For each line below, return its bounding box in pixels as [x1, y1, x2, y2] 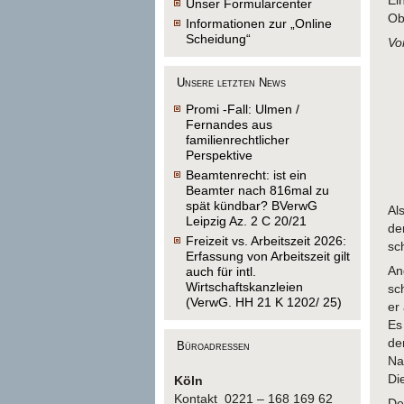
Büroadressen [177, 339, 250, 353]
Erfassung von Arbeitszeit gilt [186, 249, 350, 263]
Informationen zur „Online [186, 16, 332, 31]
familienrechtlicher [186, 133, 289, 147]
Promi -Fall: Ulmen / [186, 102, 299, 116]
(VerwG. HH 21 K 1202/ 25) [186, 295, 342, 309]
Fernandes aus [186, 117, 272, 132]
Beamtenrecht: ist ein [186, 168, 307, 182]
